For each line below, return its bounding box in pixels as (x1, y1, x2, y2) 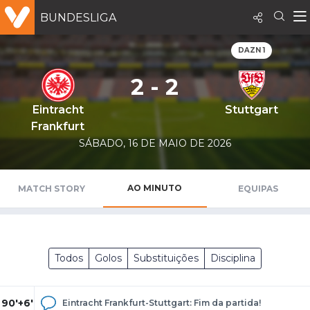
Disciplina (210, 252, 255, 265)
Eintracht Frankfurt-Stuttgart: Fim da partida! (62, 298, 261, 309)
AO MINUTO (127, 183, 183, 194)
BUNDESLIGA (40, 10, 116, 24)
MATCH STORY (18, 183, 86, 194)
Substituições (134, 252, 199, 265)
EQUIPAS (238, 183, 279, 194)
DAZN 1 (238, 46, 266, 55)
